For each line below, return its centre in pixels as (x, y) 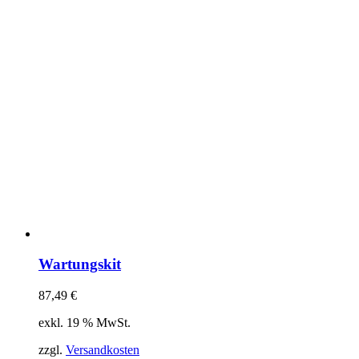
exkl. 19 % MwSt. (85, 323)
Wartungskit (80, 264)
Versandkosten (103, 350)
